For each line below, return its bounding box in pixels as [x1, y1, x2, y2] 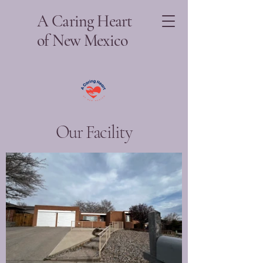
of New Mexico [37, 31, 128, 50]
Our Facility [55, 121, 133, 143]
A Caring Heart [37, 11, 132, 31]
